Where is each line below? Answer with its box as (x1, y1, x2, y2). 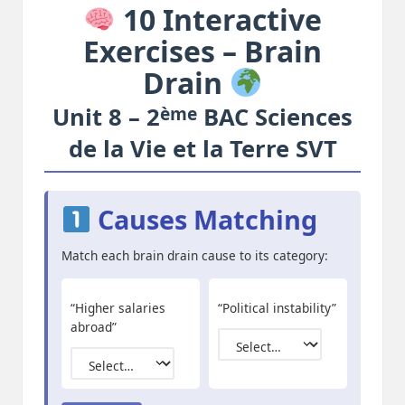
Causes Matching (90, 202, 317, 238)
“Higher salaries (71, 299, 165, 317)
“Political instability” (218, 299, 336, 317)
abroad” (71, 318, 117, 336)
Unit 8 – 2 (52, 101, 160, 134)
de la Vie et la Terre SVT (68, 133, 337, 165)
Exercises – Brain (83, 32, 322, 71)
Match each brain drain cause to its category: (61, 247, 328, 265)
